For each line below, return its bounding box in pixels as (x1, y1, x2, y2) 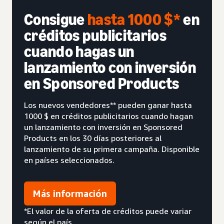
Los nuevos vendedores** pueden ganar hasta (24, 99, 192, 110)
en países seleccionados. (24, 154, 114, 165)
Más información (33, 187, 107, 199)
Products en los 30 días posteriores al (24, 132, 161, 143)
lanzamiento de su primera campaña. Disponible (24, 143, 199, 154)
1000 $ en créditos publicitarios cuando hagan (24, 110, 193, 121)
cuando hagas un (24, 41, 134, 61)
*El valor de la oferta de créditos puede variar (24, 205, 191, 216)
